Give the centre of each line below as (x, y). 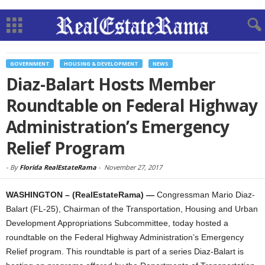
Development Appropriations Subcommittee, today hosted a (117, 223)
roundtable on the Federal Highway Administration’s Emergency (125, 237)
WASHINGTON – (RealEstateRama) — (81, 195)
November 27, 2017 (133, 167)
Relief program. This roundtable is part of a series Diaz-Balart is (125, 251)
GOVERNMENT (30, 64)
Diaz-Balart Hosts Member (111, 84)
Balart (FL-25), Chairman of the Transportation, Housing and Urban (132, 209)
